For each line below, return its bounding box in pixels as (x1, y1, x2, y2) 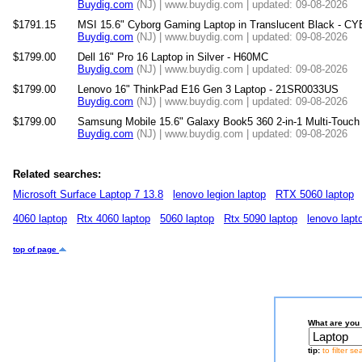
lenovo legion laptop (173, 188, 266, 200)
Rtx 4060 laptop (77, 213, 150, 225)
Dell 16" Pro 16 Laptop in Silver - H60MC (78, 51, 268, 63)
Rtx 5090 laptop (224, 213, 297, 225)
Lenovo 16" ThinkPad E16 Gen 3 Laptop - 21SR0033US (78, 83, 339, 95)
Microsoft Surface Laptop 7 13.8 (13, 188, 163, 200)
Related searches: (13, 168, 101, 180)
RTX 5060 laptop (276, 188, 354, 200)
